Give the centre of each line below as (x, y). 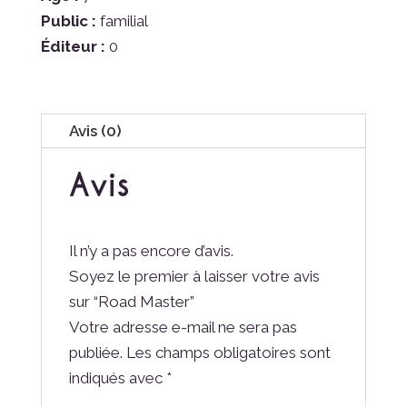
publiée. (95, 353)
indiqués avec (117, 378)
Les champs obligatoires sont (228, 353)
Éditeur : (73, 47)
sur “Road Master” (131, 302)
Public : (68, 21)
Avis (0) (95, 131)
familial (122, 21)
